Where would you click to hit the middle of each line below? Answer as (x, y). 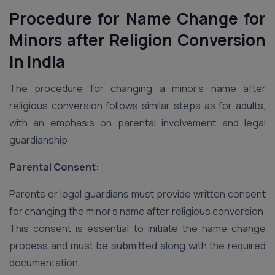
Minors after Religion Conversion (137, 40)
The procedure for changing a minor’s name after (137, 88)
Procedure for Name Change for (137, 18)
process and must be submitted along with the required (137, 246)
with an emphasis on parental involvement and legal (137, 123)
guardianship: (40, 140)
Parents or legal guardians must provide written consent (137, 194)
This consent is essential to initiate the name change (137, 228)
